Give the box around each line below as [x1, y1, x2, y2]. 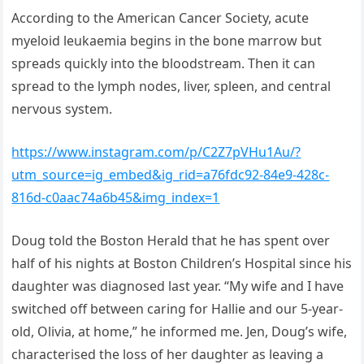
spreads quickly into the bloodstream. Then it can [11, 54, 316, 72]
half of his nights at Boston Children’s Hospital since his [11, 253, 353, 272]
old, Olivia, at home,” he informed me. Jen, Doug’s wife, [11, 322, 348, 340]
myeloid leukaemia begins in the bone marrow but [11, 31, 323, 50]
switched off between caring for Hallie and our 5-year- [11, 299, 344, 318]
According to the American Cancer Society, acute [11, 8, 310, 27]
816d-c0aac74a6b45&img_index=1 [11, 188, 220, 206]
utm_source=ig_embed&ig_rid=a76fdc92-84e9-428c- [11, 165, 330, 184]
